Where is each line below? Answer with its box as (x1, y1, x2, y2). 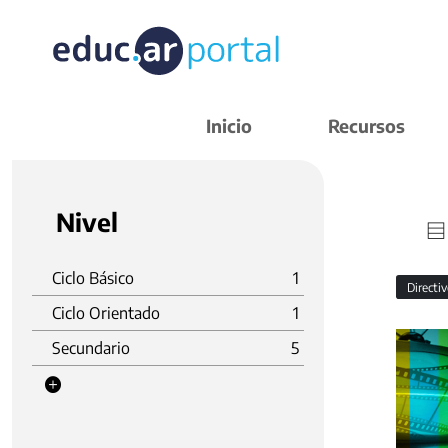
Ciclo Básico (52, 268, 134, 288)
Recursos (328, 114, 405, 137)
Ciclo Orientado (52, 303, 160, 323)
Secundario (52, 338, 130, 358)
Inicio (206, 114, 252, 137)
